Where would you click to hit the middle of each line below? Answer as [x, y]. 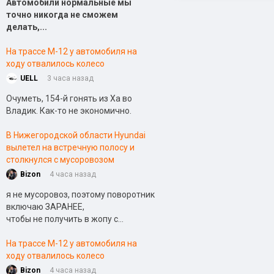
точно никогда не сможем [62, 15]
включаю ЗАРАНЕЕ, [45, 207]
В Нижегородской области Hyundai [76, 135]
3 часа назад [70, 78]
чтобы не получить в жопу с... [65, 219]
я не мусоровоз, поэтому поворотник [80, 194]
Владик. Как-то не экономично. [69, 111]
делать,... [27, 27]
